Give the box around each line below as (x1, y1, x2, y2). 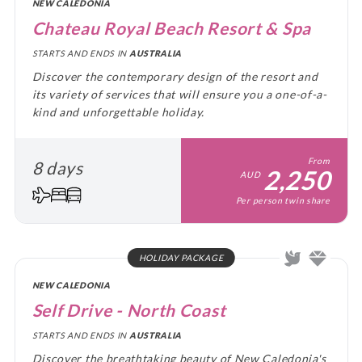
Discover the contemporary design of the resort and (32, 69, 318, 83)
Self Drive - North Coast (32, 299, 226, 320)
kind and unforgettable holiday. (32, 104, 205, 119)
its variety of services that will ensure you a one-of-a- (32, 86, 327, 101)
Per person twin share (235, 195, 330, 205)
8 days (32, 158, 83, 179)
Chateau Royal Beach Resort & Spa (32, 17, 311, 38)
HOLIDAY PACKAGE (138, 252, 224, 263)
